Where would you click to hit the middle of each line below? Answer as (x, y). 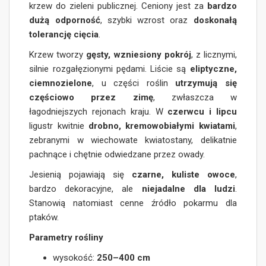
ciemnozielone (61, 83)
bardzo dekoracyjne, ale (85, 189)
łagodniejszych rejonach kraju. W (99, 112)
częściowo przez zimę (91, 98)
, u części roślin (134, 83)
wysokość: (75, 258)
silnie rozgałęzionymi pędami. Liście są (110, 69)
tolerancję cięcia (64, 35)
